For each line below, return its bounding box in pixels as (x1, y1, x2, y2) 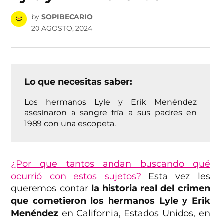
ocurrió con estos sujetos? (11, 170, 141, 182)
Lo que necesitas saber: (24, 76, 133, 87)
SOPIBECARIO (41, 12, 93, 21)
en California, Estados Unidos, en (58, 207, 210, 219)
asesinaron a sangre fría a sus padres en (24, 107, 197, 117)
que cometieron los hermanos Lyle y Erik (11, 195, 210, 206)
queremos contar (11, 183, 91, 194)
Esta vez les (141, 170, 210, 182)
